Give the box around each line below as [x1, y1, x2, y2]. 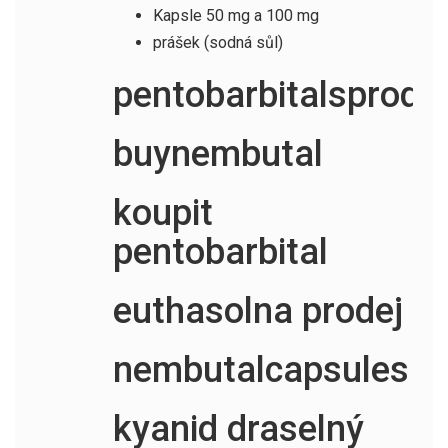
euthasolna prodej [112, 289, 403, 332]
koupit [112, 191, 213, 234]
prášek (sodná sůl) [152, 32, 283, 52]
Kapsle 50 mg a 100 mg [152, 5, 319, 25]
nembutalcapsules [112, 348, 409, 391]
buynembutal [112, 132, 323, 175]
